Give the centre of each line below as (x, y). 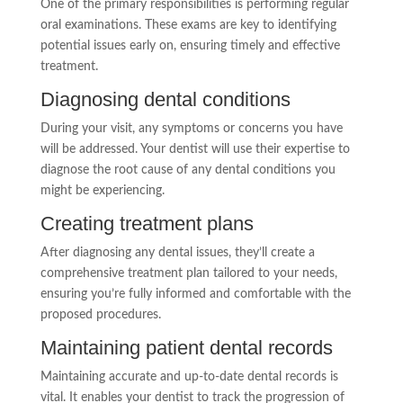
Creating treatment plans (147, 223)
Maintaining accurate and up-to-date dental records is (189, 376)
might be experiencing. (102, 190)
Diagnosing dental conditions (165, 99)
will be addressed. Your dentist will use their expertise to (195, 149)
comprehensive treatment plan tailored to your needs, (188, 273)
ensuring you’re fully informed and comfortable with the (195, 294)
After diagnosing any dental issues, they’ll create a (177, 252)
